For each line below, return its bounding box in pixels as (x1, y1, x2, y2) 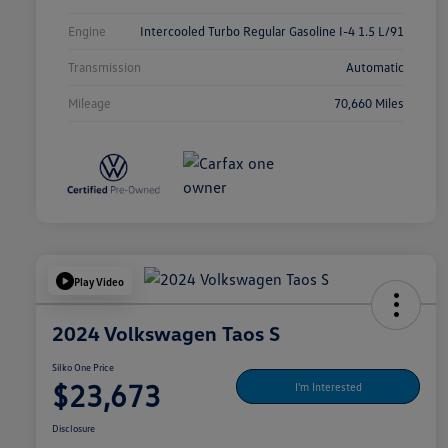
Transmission (68, 59, 141, 76)
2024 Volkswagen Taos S (52, 321, 280, 346)
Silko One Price (52, 361, 114, 374)
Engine (68, 23, 106, 40)
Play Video (74, 274, 124, 288)
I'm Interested (294, 379, 362, 393)
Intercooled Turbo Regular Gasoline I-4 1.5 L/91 (140, 23, 404, 40)
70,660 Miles (334, 95, 404, 112)
